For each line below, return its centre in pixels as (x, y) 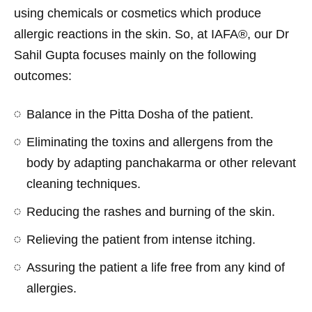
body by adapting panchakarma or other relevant (161, 163)
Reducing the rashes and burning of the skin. (151, 211)
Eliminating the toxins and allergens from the (150, 142)
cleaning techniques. (85, 184)
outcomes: (45, 76)
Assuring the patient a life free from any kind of (156, 267)
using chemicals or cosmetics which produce (138, 13)
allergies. (52, 288)
